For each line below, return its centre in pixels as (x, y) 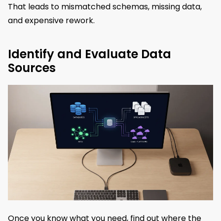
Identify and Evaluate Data (90, 54)
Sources (32, 68)
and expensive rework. (51, 21)
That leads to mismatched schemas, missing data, (105, 7)
